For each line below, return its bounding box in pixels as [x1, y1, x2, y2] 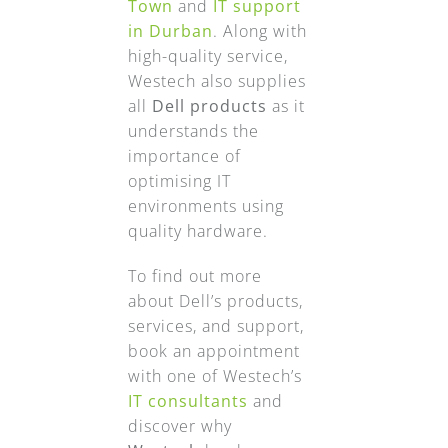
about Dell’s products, [127, 290, 303, 313]
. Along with [212, 20, 307, 43]
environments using [127, 195, 284, 218]
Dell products [151, 95, 267, 118]
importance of [127, 145, 241, 168]
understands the [127, 120, 259, 143]
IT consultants [127, 390, 253, 413]
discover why [127, 415, 232, 438]
